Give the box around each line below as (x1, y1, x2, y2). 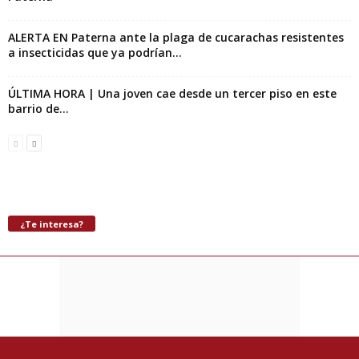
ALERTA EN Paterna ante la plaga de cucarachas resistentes (8, 30, 344, 46)
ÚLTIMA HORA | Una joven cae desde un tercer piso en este (8, 86, 337, 102)
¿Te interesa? (20, 218, 83, 231)
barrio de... (8, 101, 69, 117)
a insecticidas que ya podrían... (8, 45, 182, 61)
